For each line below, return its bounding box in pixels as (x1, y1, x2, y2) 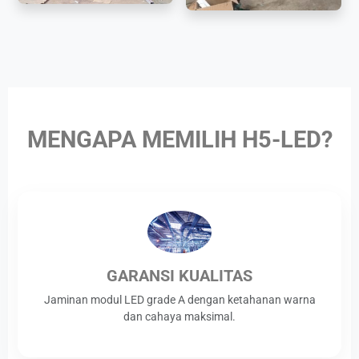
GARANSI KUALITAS (107, 265, 252, 285)
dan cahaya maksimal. (123, 309, 236, 323)
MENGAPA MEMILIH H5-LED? (26, 125, 333, 153)
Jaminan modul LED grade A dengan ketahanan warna (43, 292, 316, 306)
